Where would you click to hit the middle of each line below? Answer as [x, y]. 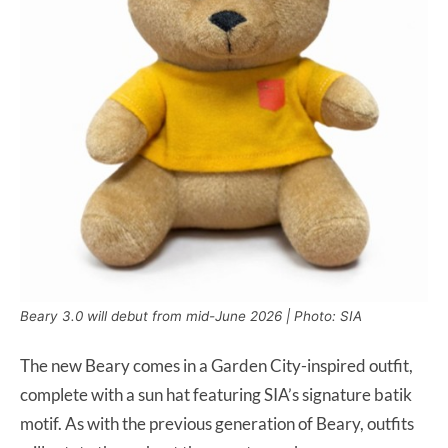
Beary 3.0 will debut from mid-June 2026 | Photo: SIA [191, 316]
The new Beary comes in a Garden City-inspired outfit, [216, 366]
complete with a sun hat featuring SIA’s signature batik [216, 395]
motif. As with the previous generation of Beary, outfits [217, 424]
